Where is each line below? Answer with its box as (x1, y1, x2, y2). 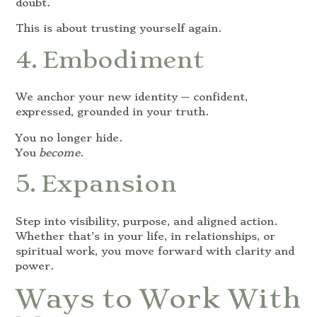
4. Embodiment (16, 45, 204, 74)
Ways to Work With (16, 282, 301, 315)
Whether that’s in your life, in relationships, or (16, 229, 275, 243)
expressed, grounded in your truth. (16, 105, 209, 119)
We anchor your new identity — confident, (16, 91, 248, 104)
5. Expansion (16, 169, 177, 198)
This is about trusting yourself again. (16, 22, 221, 35)
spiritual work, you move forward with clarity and (16, 244, 294, 258)
